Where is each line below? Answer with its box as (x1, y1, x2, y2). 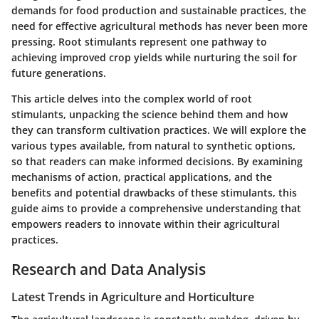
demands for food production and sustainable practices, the (11, 3, 306, 17)
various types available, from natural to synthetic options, (11, 138, 296, 152)
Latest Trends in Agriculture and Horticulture (11, 289, 254, 305)
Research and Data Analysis (11, 258, 206, 279)
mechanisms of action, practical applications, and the (11, 169, 272, 184)
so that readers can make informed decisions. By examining (11, 154, 303, 168)
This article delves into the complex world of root (11, 91, 252, 105)
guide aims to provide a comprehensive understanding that (11, 201, 301, 215)
